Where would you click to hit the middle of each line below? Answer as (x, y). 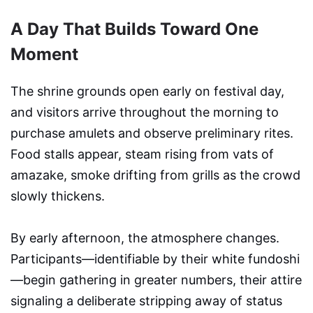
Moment (44, 54)
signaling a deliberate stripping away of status (146, 300)
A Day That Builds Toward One (134, 29)
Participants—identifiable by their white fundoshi (155, 259)
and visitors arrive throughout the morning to (145, 112)
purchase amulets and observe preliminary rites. (152, 133)
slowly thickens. (58, 196)
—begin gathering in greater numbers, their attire (156, 279)
